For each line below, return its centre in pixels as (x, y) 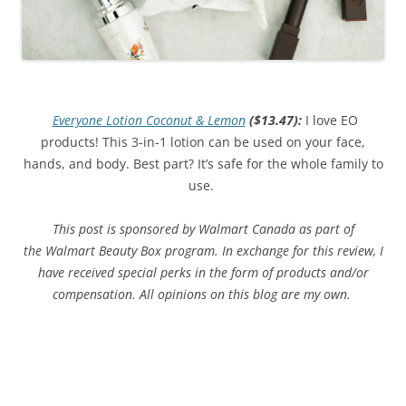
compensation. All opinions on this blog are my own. (203, 295)
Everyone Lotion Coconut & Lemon (149, 121)
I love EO (331, 121)
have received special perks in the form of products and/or (203, 273)
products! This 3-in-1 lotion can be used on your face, (203, 142)
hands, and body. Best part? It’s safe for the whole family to (203, 164)
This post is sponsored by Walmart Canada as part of (203, 229)
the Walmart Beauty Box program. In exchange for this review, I (203, 251)
